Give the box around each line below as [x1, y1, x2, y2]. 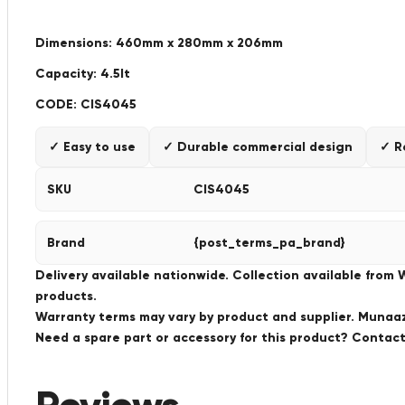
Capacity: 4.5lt [35, 66, 130, 81]
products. [35, 288, 97, 304]
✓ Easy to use [49, 139, 136, 155]
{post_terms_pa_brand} [193, 235, 345, 250]
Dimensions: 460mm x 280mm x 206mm [35, 35, 283, 51]
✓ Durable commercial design [163, 139, 353, 155]
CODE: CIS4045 [35, 97, 137, 112]
